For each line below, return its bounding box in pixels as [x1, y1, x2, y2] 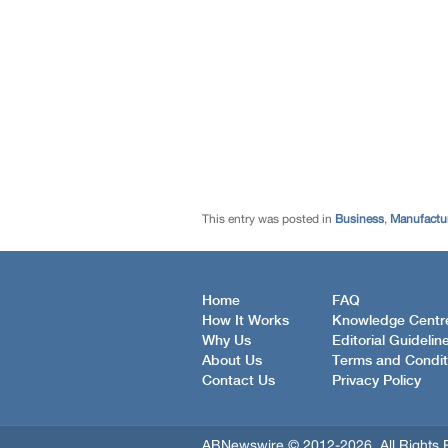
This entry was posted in [202, 212, 335, 226]
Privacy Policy [332, 373, 421, 388]
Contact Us [202, 373, 275, 388]
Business [335, 212, 384, 226]
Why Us [202, 333, 251, 348]
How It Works [202, 313, 289, 328]
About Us [202, 353, 262, 368]
